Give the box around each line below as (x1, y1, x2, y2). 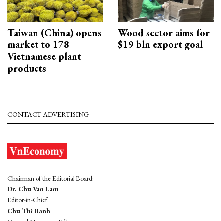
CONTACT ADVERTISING (7, 110, 89, 119)
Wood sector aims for (118, 26, 210, 39)
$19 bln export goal (118, 37, 203, 51)
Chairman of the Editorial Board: (7, 173, 94, 183)
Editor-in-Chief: (7, 195, 49, 204)
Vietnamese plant (7, 49, 81, 63)
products (7, 61, 46, 74)
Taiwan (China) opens (7, 26, 102, 39)
